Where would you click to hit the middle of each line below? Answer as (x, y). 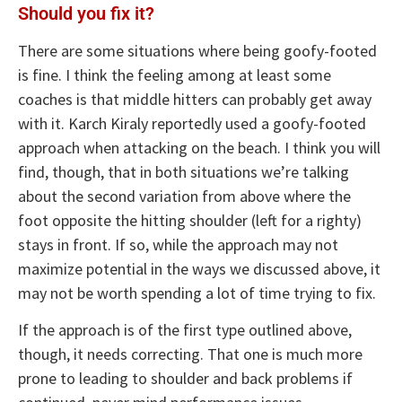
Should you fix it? (86, 13)
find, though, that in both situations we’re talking (184, 171)
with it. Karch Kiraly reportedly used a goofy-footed (192, 123)
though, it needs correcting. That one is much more (190, 354)
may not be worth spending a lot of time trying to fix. (197, 293)
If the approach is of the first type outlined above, (185, 330)
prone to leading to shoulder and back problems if (185, 379)
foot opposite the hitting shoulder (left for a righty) (190, 220)
